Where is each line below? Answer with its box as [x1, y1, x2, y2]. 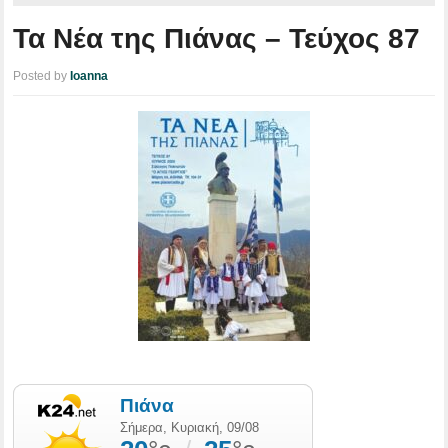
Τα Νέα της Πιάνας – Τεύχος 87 [13, 23, 421, 54]
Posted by [13, 69, 71, 83]
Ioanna [70, 69, 109, 83]
